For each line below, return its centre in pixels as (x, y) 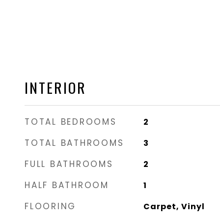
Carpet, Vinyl (174, 206)
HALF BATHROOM (67, 185)
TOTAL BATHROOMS (74, 143)
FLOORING (50, 206)
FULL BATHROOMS (69, 164)
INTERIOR (55, 87)
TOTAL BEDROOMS (71, 122)
